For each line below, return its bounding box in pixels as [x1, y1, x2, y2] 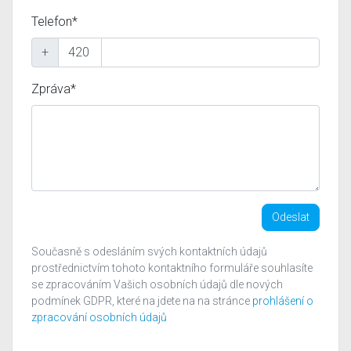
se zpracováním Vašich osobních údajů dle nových [31, 277, 283, 291]
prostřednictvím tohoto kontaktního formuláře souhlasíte [31, 261, 313, 274]
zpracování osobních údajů [31, 310, 167, 324]
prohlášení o [252, 294, 313, 307]
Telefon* [31, 13, 78, 29]
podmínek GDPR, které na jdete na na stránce [31, 294, 252, 307]
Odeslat [272, 210, 309, 223]
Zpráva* [31, 81, 76, 96]
